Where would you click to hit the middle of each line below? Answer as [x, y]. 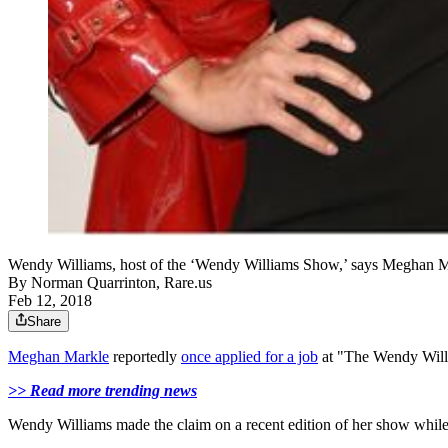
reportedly [145, 357]
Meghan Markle [58, 357]
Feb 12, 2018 [50, 301]
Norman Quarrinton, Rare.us [121, 283]
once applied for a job [249, 357]
